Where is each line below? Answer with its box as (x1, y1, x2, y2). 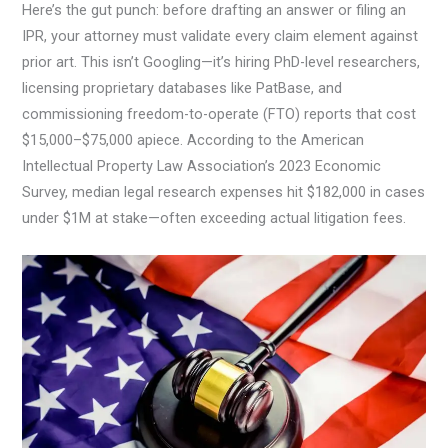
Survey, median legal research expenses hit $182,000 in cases (22, 183, 426, 202)
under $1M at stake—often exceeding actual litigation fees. (22, 209, 407, 228)
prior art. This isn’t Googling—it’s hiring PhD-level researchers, (22, 53, 421, 72)
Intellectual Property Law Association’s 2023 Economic (22, 157, 382, 176)
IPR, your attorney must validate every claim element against (22, 27, 419, 46)
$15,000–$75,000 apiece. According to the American (22, 131, 365, 150)
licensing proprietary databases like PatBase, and (22, 79, 343, 98)
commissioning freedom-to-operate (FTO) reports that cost (22, 105, 417, 124)
